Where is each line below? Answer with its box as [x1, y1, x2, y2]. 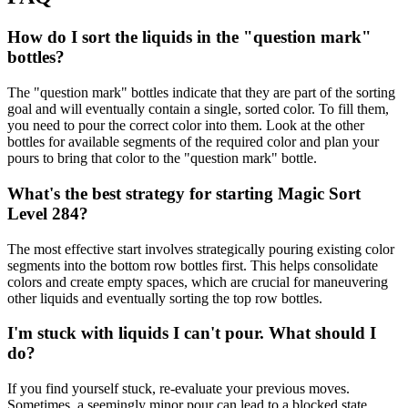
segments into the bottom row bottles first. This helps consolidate [7, 257, 378, 273]
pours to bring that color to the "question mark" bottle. [7, 150, 317, 167]
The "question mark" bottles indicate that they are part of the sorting [7, 85, 395, 101]
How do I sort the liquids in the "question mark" [7, 27, 372, 47]
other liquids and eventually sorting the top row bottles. [7, 290, 322, 306]
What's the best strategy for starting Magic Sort [7, 183, 361, 203]
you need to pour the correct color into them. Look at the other [7, 117, 364, 134]
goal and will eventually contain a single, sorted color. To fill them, [7, 101, 389, 117]
